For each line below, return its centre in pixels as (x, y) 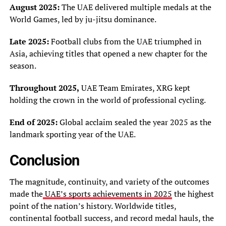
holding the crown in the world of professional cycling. (107, 100)
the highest (193, 193)
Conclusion (44, 160)
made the (26, 193)
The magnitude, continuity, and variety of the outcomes (109, 181)
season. (23, 65)
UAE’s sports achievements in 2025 (107, 193)
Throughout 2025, (44, 88)
